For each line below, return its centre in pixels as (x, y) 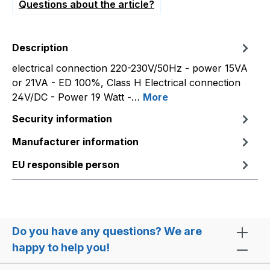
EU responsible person (66, 165)
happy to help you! (61, 248)
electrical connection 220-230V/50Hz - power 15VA (130, 68)
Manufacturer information (75, 142)
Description (40, 48)
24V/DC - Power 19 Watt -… (77, 97)
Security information (62, 119)
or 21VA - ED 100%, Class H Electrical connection (126, 83)
